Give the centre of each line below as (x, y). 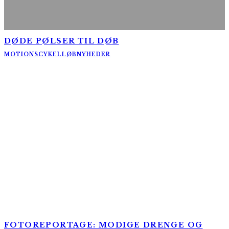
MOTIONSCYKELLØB (40, 55)
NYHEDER (94, 55)
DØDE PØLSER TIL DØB (62, 41)
